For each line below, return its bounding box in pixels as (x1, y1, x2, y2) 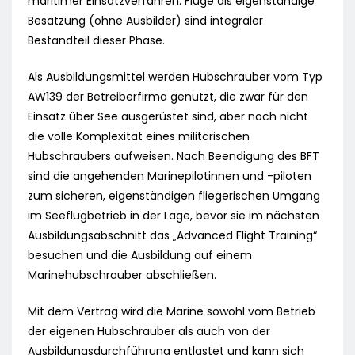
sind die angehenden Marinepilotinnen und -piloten (28, 168, 311, 185)
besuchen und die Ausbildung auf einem (28, 247, 252, 264)
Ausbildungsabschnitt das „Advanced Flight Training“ (28, 227, 317, 244)
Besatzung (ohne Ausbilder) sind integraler (28, 13, 263, 29)
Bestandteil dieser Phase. (28, 32, 165, 49)
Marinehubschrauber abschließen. (28, 267, 216, 284)
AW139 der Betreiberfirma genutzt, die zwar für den (28, 89, 308, 105)
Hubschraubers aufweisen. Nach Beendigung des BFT (28, 148, 319, 165)
